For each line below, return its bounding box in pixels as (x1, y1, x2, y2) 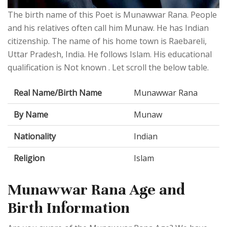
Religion (14, 153, 45, 164)
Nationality (14, 131, 56, 142)
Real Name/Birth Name (14, 87, 102, 99)
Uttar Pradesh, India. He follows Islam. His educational (8, 49, 212, 60)
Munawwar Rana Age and (8, 180, 185, 200)
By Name (14, 109, 48, 121)
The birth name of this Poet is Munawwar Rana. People (8, 9, 217, 21)
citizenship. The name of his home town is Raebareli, (8, 35, 207, 47)
